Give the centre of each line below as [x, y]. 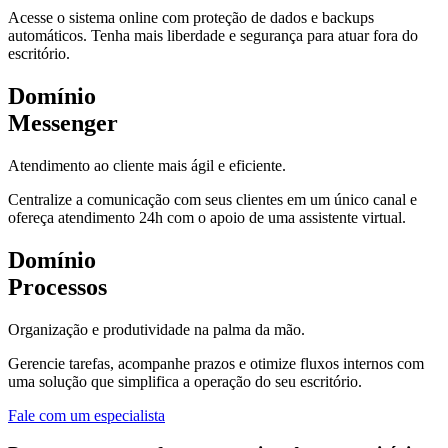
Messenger [63, 122]
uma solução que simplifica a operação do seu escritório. [185, 381]
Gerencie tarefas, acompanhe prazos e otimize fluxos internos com [216, 363]
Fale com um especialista [86, 415]
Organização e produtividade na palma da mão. [156, 329]
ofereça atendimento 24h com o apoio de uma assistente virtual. [207, 217]
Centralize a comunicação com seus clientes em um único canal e [212, 199]
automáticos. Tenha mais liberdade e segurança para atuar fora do [213, 36]
